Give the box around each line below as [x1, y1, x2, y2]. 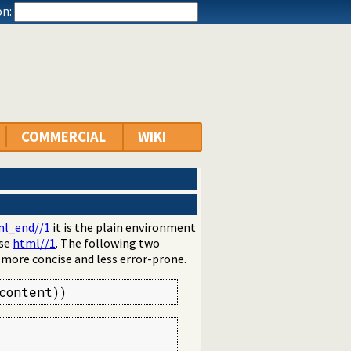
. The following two [56, 235, 160, 251]
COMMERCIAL [21, 128, 106, 147]
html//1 [13, 235, 56, 251]
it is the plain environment [50, 219, 196, 236]
